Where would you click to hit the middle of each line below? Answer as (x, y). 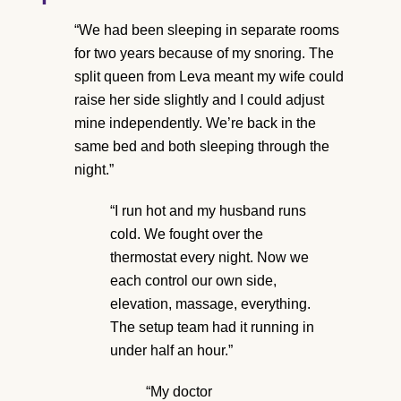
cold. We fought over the (187, 234)
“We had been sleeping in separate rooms (207, 30)
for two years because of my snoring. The (204, 53)
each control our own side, (193, 280)
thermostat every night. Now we (209, 257)
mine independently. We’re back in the (195, 123)
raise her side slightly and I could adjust (199, 99)
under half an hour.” (171, 350)
